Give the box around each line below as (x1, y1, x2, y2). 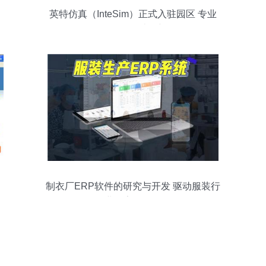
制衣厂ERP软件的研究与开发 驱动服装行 (46, 181, 220, 191)
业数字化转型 (104, 196, 161, 206)
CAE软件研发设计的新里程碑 (71, 24, 195, 34)
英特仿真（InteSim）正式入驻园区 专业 (49, 9, 217, 19)
